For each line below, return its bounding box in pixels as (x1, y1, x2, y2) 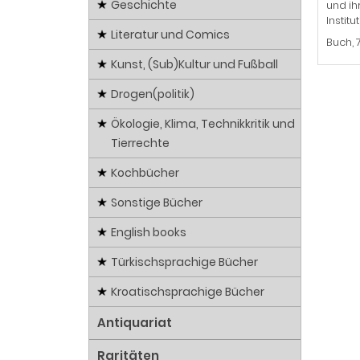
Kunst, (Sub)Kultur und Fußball (111, 56, 278, 73)
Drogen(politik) (111, 86, 194, 103)
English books (111, 224, 186, 241)
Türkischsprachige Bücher (111, 254, 258, 271)
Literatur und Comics (111, 27, 230, 43)
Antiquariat (97, 314, 172, 332)
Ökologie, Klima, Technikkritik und (111, 116, 295, 133)
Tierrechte (111, 135, 170, 152)
